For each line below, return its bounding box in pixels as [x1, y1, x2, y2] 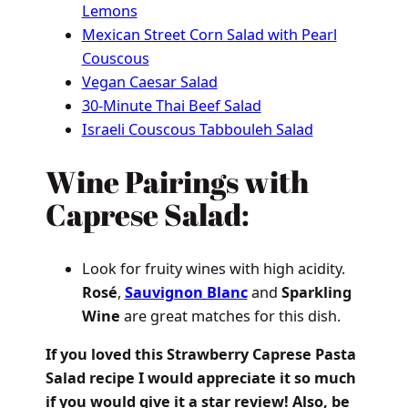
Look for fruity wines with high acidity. [81, 258, 345, 279]
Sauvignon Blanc [124, 281, 248, 302]
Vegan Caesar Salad [81, 72, 218, 93]
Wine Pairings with [45, 161, 309, 203]
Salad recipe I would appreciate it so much [45, 368, 356, 389]
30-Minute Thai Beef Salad [81, 96, 261, 117]
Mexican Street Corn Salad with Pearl [81, 25, 337, 46]
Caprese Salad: [45, 194, 255, 236]
